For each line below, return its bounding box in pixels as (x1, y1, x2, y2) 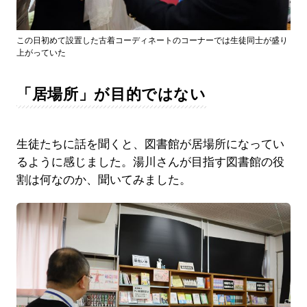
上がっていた (16, 47, 66, 58)
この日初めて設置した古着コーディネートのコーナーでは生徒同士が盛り (16, 35, 288, 45)
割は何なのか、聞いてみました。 (16, 173, 191, 186)
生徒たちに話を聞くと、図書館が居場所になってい (16, 137, 284, 151)
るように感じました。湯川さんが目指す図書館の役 (16, 155, 284, 169)
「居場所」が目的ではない (16, 85, 206, 103)
